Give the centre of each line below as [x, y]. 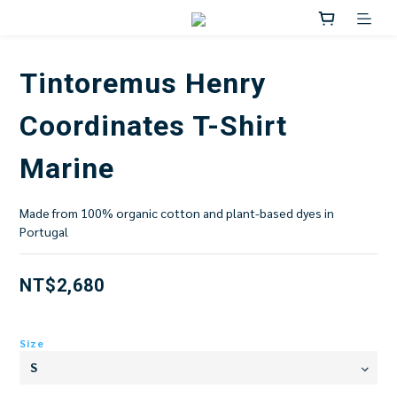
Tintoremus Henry [143, 83]
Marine [67, 168]
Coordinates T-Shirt [153, 125]
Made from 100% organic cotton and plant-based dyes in [178, 212]
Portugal [44, 231]
